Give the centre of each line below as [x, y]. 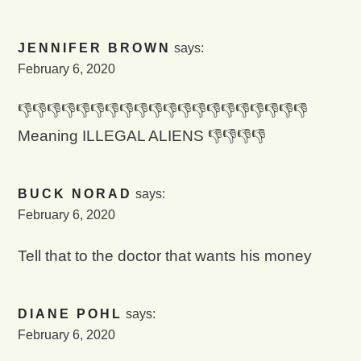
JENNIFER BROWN [94, 48]
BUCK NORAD [75, 194]
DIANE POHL [70, 313]
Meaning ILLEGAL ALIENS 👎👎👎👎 [141, 136]
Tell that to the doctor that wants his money [164, 255]
